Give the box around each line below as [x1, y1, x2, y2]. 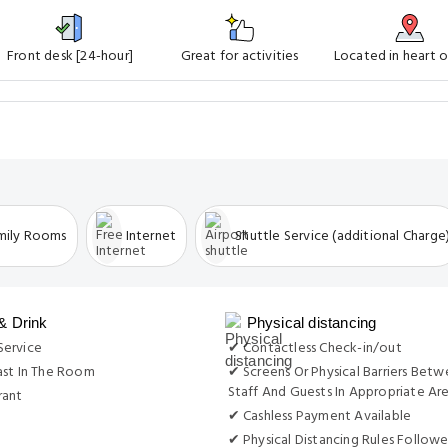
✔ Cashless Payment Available [227, 405, 412, 428]
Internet [125, 224, 177, 248]
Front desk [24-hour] [7, 45, 133, 68]
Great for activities [180, 45, 299, 68]
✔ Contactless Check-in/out [227, 337, 402, 360]
